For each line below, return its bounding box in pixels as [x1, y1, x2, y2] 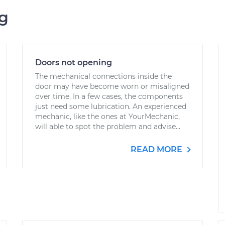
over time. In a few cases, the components [35, 92, 183, 101]
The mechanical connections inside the [35, 72, 172, 81]
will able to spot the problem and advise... [35, 122, 180, 131]
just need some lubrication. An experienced [35, 102, 186, 111]
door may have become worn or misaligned [35, 82, 189, 91]
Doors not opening [35, 58, 112, 67]
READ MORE [131, 145, 184, 154]
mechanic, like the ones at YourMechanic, [35, 112, 180, 121]
